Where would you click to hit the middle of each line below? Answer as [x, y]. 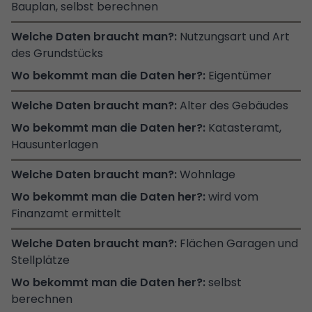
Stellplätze [40, 260]
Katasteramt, [245, 127]
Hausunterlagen [55, 144]
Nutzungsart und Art [235, 36]
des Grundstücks [57, 53]
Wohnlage [208, 174]
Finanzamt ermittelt [66, 213]
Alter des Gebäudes [234, 105]
